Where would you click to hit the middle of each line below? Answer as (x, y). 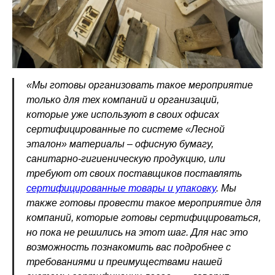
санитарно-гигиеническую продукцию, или (126, 158)
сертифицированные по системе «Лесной (126, 129)
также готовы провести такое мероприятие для (144, 203)
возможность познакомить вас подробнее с (129, 247)
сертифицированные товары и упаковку (121, 188)
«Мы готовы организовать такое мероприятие (140, 85)
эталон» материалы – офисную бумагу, (120, 144)
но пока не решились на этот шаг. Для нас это (137, 232)
